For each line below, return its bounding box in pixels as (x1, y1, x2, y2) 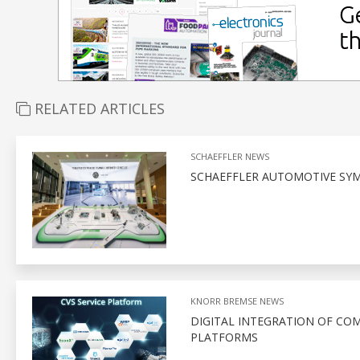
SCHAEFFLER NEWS (190, 149, 269, 162)
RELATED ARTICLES (31, 98, 165, 118)
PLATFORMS (190, 329, 258, 345)
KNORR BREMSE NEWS (190, 294, 284, 307)
